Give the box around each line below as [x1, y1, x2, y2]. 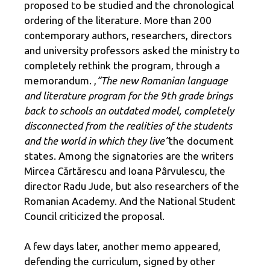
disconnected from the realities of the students [24, 119, 232, 131]
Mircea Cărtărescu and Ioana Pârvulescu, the [24, 165, 225, 177]
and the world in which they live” [24, 134, 169, 146]
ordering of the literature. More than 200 [24, 14, 212, 26]
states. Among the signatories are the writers [24, 149, 234, 162]
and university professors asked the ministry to [24, 44, 240, 56]
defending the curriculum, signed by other [24, 256, 215, 268]
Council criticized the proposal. [24, 210, 165, 222]
